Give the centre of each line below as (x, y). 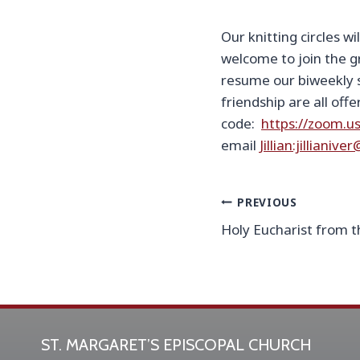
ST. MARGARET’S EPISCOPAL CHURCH (176, 345)
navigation (270, 240)
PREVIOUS (267, 202)
